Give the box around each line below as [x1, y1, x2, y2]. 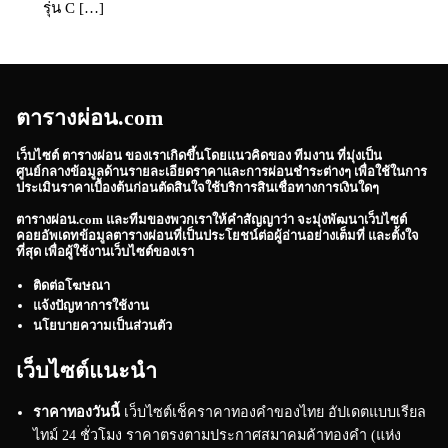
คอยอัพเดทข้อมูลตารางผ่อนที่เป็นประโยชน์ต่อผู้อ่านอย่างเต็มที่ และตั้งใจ [16, 227, 419, 243]
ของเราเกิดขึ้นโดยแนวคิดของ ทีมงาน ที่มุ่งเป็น [122, 147, 382, 163]
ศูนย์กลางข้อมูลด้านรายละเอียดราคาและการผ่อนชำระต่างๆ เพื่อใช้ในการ [16, 163, 427, 179]
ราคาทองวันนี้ [33, 404, 121, 421]
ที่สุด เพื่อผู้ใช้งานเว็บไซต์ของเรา [16, 243, 194, 259]
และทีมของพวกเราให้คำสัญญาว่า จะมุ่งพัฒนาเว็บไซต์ [103, 211, 407, 227]
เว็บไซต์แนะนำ [16, 359, 157, 384]
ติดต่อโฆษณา [33, 277, 111, 293]
